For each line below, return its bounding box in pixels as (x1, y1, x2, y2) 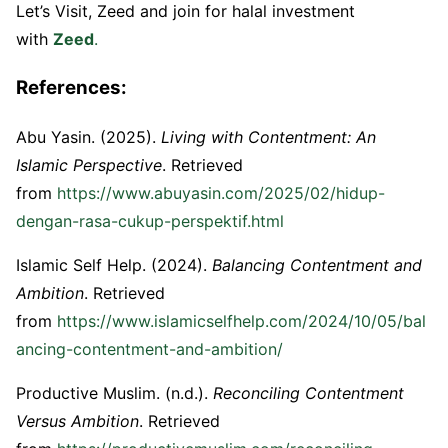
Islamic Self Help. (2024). (16, 254, 212, 275)
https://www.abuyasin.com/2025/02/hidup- (57, 182, 385, 203)
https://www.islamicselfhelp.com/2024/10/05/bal (57, 310, 426, 331)
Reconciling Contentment (213, 382, 404, 403)
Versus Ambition (16, 410, 139, 431)
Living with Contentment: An (161, 126, 376, 147)
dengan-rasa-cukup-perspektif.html (16, 210, 284, 231)
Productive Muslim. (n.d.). (16, 382, 213, 403)
